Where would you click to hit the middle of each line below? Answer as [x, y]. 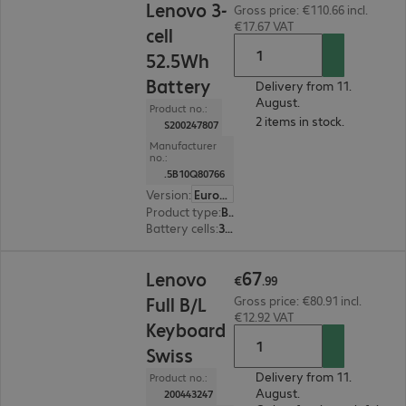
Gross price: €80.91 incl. [297, 300]
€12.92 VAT [264, 316]
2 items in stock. [300, 121]
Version [168, 194]
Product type [183, 211]
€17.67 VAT [264, 25]
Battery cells [181, 227]
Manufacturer [184, 145]
